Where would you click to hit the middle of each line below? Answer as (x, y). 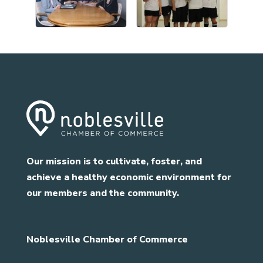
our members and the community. (102, 193)
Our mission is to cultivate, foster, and (114, 161)
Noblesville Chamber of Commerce (107, 239)
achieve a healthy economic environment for (129, 177)
